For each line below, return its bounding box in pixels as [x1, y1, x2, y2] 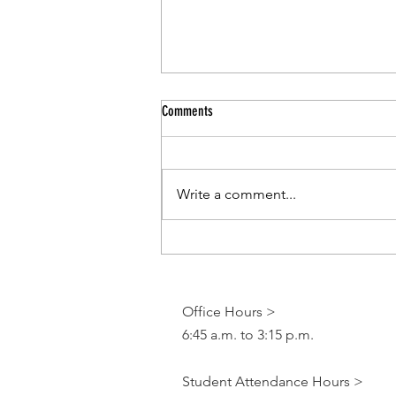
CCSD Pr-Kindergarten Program [183, 207, 342, 227]
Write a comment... [177, 186, 296, 203]
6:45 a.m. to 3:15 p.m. [182, 326, 314, 344]
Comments [162, 103, 213, 120]
